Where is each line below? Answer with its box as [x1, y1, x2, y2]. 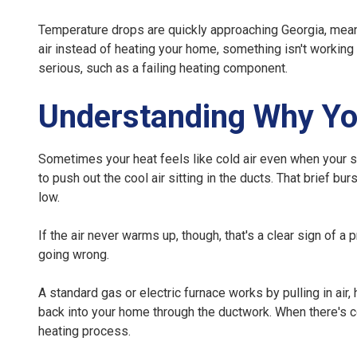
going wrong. [38, 247, 109, 263]
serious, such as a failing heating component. [38, 61, 288, 76]
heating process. [38, 324, 131, 339]
